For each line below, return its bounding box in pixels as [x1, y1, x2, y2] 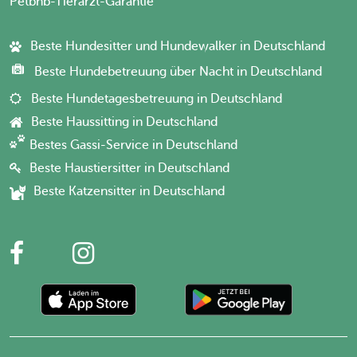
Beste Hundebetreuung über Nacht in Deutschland [34, 64, 322, 79]
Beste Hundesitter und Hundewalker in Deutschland [30, 38, 325, 53]
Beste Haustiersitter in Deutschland [29, 160, 229, 175]
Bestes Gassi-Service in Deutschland [29, 137, 237, 152]
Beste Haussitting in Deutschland [31, 114, 218, 129]
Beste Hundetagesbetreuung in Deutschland [31, 91, 282, 106]
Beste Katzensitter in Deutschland [33, 183, 225, 198]
